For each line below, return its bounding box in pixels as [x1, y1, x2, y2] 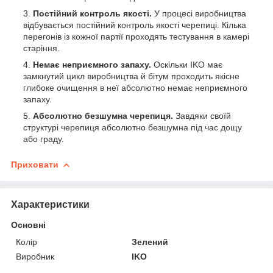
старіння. [23, 43, 60, 53]
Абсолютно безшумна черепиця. [33, 110, 175, 121]
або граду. [23, 133, 64, 144]
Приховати [11, 159, 58, 169]
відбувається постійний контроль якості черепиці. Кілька [23, 19, 246, 30]
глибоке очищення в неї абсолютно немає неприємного [23, 82, 247, 93]
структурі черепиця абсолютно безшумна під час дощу [23, 122, 242, 132]
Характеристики [11, 199, 90, 210]
